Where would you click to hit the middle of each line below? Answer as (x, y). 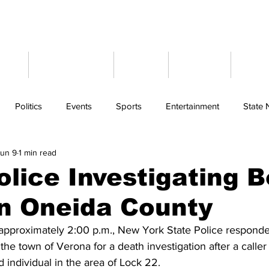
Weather (200, 65)
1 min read (38, 152)
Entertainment (192, 106)
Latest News (71, 65)
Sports (129, 106)
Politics (29, 106)
